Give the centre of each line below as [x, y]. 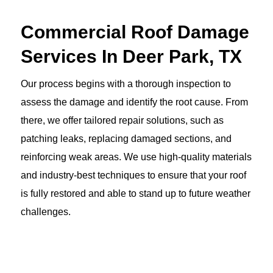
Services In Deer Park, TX [131, 56]
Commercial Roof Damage [135, 32]
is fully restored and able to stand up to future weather [136, 193]
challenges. [46, 211]
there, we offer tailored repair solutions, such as [122, 120]
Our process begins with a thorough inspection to [126, 83]
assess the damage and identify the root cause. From [134, 102]
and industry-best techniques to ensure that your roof [133, 175]
